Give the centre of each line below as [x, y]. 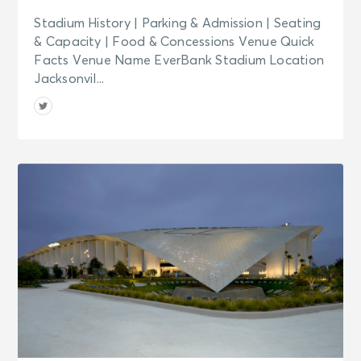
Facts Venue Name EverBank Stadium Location [179, 60]
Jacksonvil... [69, 79]
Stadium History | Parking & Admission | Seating [178, 23]
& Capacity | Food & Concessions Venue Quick [174, 41]
